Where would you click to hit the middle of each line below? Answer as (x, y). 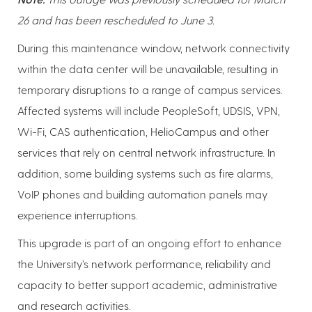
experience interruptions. (78, 215)
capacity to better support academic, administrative (147, 285)
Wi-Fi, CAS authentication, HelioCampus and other (143, 132)
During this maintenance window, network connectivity (154, 48)
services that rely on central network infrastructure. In (147, 153)
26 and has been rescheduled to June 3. (116, 20)
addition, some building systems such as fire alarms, (145, 173)
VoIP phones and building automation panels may (142, 194)
